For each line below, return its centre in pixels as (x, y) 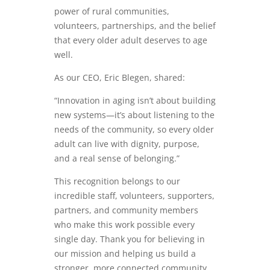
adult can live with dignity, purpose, (127, 143)
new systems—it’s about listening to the (134, 115)
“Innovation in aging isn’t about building (135, 100)
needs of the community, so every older (134, 129)
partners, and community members (126, 210)
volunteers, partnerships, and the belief (135, 25)
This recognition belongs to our (117, 181)
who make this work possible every (124, 224)
